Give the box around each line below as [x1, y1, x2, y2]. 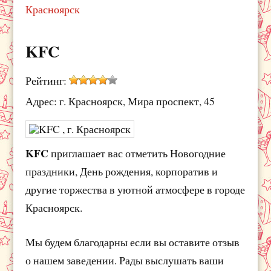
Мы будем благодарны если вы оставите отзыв [25, 235, 240, 250]
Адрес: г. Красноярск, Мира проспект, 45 [25, 94, 215, 109]
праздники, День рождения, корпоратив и [25, 164, 218, 179]
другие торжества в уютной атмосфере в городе [25, 182, 246, 197]
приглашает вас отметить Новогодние [51, 146, 226, 161]
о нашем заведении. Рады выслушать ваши [25, 253, 224, 268]
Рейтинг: [25, 73, 70, 88]
